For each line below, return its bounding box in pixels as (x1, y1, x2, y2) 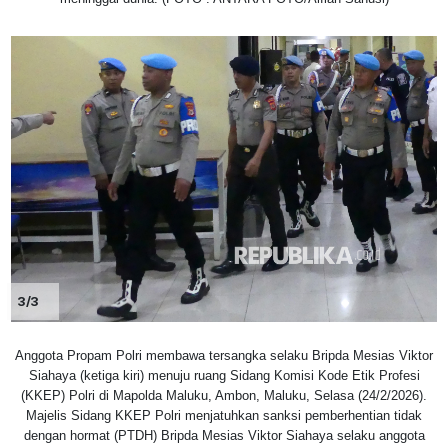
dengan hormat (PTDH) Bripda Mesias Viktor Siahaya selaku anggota (23, 428, 425, 444)
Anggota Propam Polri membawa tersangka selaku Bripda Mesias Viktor (15, 348, 433, 364)
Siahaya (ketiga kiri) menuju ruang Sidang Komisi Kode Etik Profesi (28, 368, 420, 384)
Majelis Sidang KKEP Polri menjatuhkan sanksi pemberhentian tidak (26, 408, 422, 424)
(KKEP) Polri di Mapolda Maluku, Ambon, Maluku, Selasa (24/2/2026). (21, 388, 427, 404)
